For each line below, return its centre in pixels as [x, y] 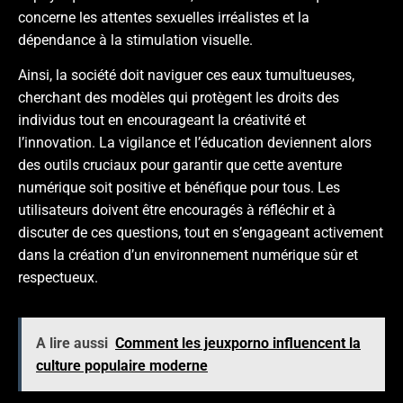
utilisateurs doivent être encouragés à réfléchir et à [177, 210]
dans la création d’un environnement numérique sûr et [188, 255]
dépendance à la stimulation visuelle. [135, 40]
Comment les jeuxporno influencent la [238, 343]
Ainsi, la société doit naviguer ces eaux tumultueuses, [186, 75]
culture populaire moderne [122, 366]
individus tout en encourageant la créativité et [162, 120]
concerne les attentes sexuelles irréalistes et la [164, 17]
